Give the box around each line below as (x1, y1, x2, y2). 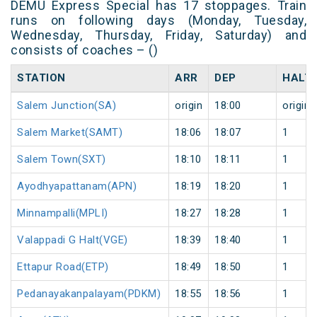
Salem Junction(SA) (17, 99, 116, 113)
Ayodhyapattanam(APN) (17, 180, 137, 193)
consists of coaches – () (11, 42, 158, 58)
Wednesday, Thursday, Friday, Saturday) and (11, 28, 306, 43)
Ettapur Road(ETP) (17, 260, 109, 274)
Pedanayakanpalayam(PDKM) (17, 287, 161, 301)
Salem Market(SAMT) (17, 126, 122, 139)
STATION (17, 71, 66, 85)
